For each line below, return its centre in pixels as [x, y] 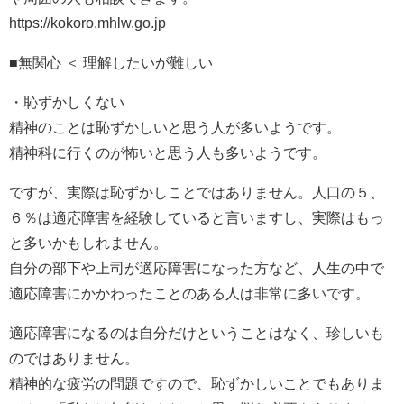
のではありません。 [74, 358]
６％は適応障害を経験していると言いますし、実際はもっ [197, 217]
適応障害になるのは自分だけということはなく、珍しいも [197, 332]
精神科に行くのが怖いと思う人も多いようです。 [168, 152]
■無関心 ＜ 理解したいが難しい [111, 62]
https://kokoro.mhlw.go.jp [87, 22]
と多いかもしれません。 [88, 242]
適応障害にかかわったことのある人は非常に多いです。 [189, 293]
